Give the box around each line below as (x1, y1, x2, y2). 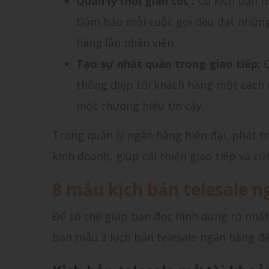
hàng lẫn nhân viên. (76, 35, 179, 50)
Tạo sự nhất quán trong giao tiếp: (76, 56, 264, 71)
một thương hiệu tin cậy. (76, 98, 204, 113)
